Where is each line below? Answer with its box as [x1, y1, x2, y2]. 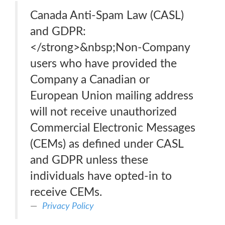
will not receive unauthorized [30, 106, 177, 118]
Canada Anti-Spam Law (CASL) [30, 10, 184, 21]
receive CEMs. [30, 186, 102, 198]
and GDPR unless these [30, 154, 148, 166]
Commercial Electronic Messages [30, 122, 195, 134]
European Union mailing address [30, 90, 193, 101]
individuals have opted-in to [30, 170, 172, 182]
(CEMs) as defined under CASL [30, 138, 184, 150]
